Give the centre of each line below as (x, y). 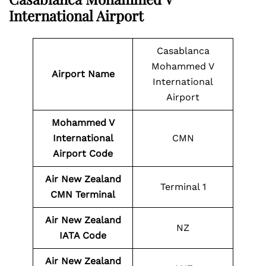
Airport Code (83, 153)
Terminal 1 (183, 187)
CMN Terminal (83, 194)
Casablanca (183, 51)
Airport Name (83, 74)
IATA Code (83, 235)
